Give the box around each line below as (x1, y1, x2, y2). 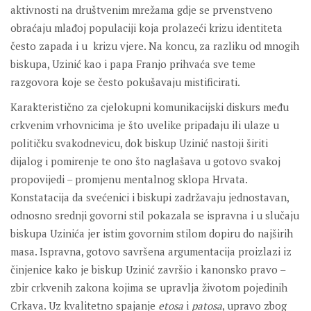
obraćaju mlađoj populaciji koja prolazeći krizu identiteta (10, 21, 283, 35)
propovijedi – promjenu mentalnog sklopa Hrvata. (10, 172, 247, 187)
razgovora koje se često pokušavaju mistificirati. (10, 75, 240, 90)
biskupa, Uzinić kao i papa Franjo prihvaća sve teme (10, 57, 255, 72)
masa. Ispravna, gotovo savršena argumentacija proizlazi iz (10, 244, 292, 259)
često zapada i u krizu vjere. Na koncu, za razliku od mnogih (10, 39, 299, 53)
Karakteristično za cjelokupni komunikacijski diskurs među (10, 100, 289, 115)
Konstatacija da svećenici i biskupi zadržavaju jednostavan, (10, 190, 289, 205)
